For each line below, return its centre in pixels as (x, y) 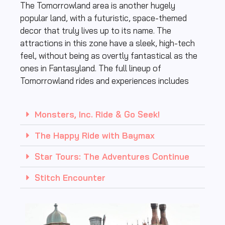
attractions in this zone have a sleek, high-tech (107, 43)
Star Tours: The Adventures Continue (112, 157)
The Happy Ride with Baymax (95, 136)
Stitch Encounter (70, 178)
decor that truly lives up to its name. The (96, 30)
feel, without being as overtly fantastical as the (109, 55)
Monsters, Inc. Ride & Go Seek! (97, 115)
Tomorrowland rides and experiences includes (104, 80)
